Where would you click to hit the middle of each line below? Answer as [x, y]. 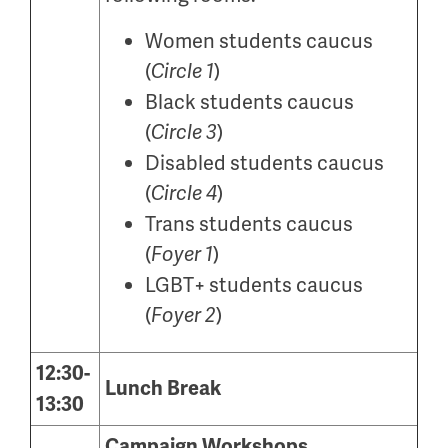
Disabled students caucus [264, 163]
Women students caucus [259, 41]
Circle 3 [184, 132]
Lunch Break [163, 388]
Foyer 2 [183, 315]
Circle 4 [184, 193]
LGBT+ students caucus [254, 285]
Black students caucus [249, 102]
